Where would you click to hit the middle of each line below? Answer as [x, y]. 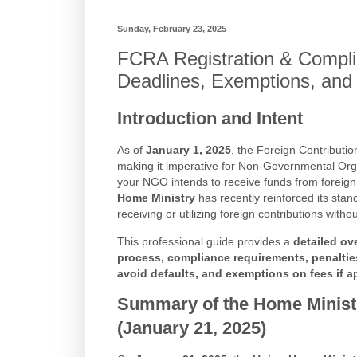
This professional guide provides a [205, 241]
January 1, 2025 [188, 150]
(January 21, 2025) [192, 328]
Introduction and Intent [210, 118]
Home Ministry [156, 198]
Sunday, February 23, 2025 [172, 29]
